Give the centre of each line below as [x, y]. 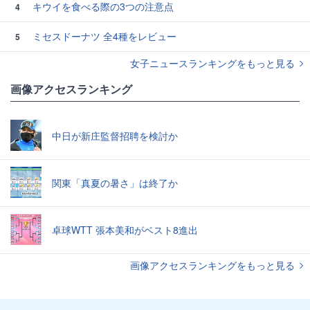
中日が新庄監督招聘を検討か [115, 136]
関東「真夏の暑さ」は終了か [115, 183]
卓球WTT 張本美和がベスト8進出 [125, 230]
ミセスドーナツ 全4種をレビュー [103, 36]
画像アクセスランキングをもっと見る [214, 265]
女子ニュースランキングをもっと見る [214, 63]
